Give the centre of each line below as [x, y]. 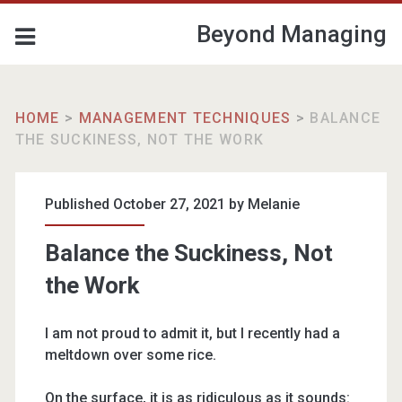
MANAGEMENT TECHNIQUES [185, 118]
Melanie [273, 204]
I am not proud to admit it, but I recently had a [192, 333]
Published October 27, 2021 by [146, 204]
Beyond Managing [292, 34]
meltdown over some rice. [130, 355]
